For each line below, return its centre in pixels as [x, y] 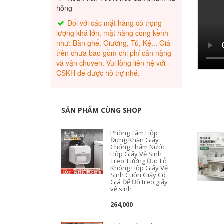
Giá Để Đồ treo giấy [139, 182]
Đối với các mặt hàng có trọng [114, 23]
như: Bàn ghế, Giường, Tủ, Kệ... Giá [113, 43]
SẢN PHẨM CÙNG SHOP [102, 110]
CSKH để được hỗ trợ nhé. [98, 73]
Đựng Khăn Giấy [135, 140]
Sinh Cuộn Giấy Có [138, 175]
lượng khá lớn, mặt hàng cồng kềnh [112, 33]
